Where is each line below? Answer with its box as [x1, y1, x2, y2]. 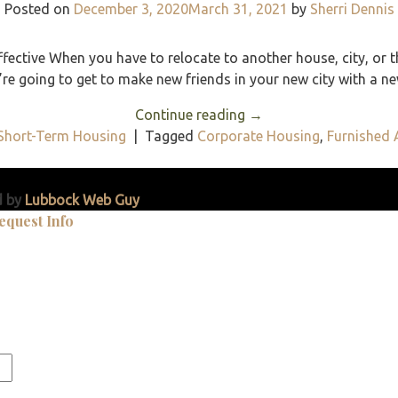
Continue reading [135, 106, 249, 123]
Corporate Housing [197, 127, 320, 144]
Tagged [145, 127, 197, 144]
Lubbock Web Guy [25, 191, 139, 208]
